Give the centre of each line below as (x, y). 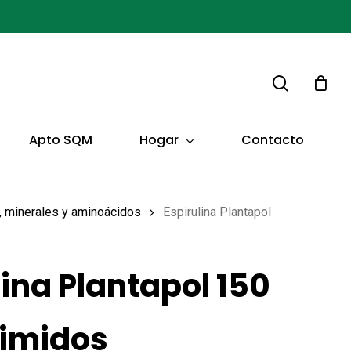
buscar (311, 40)
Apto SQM (61, 140)
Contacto (273, 140)
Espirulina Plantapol (217, 212)
